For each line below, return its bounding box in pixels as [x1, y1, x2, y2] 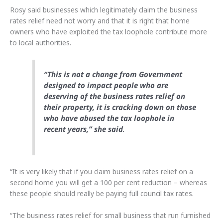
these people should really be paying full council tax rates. [10, 189, 194, 199]
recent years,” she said [44, 123, 123, 134]
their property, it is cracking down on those [44, 102, 197, 112]
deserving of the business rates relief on [44, 91, 186, 101]
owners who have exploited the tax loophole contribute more [10, 27, 207, 37]
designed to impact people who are [44, 80, 169, 90]
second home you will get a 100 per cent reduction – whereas [10, 178, 207, 188]
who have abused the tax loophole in [44, 112, 175, 123]
